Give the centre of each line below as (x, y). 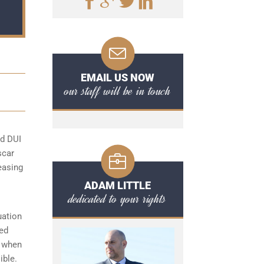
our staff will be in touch (118, 91)
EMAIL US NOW (118, 77)
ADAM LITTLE (118, 185)
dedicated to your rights (118, 199)
